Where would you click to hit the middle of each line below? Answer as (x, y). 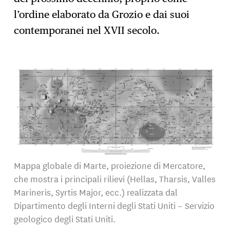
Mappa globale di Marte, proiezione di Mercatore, (110, 165)
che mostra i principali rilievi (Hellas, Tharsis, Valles (115, 179)
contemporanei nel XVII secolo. (87, 31)
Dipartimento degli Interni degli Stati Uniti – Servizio (114, 205)
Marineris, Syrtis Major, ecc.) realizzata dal (96, 192)
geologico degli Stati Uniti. (65, 219)
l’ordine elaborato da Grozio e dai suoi (102, 15)
